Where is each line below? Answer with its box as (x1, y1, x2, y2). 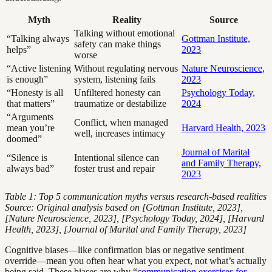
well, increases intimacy (74, 128, 165, 139)
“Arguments (7, 112, 53, 123)
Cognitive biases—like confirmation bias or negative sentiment (5, 245, 244, 256)
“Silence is (7, 152, 47, 163)
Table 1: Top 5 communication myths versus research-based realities (5, 191, 267, 202)
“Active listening (7, 63, 71, 74)
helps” (7, 44, 31, 55)
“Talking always (7, 33, 69, 44)
